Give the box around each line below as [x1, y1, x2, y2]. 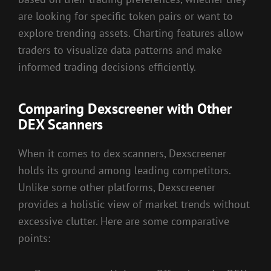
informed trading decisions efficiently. [18, 59, 196, 74]
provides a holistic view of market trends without [18, 197, 250, 211]
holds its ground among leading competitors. [18, 163, 230, 177]
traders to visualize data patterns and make [18, 42, 222, 57]
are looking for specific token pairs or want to [18, 8, 233, 23]
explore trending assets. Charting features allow [18, 25, 243, 40]
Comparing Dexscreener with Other [18, 99, 232, 118]
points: [18, 230, 50, 245]
